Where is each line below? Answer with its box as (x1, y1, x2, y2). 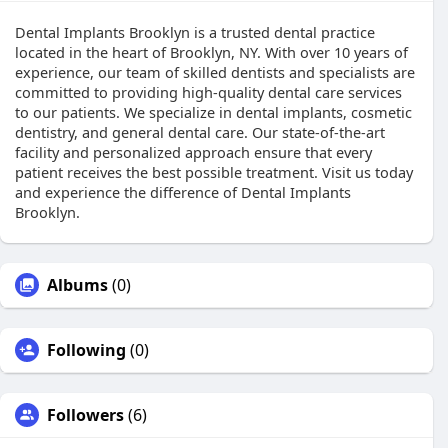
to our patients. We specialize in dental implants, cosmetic (15, 102, 412, 122)
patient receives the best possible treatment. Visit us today (15, 162, 413, 182)
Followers (47, 404, 124, 426)
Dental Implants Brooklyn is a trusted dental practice (15, 22, 375, 42)
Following (47, 339, 126, 361)
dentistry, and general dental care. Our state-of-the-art (15, 122, 385, 142)
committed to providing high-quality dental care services (15, 82, 402, 102)
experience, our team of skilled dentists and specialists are (15, 62, 415, 82)
